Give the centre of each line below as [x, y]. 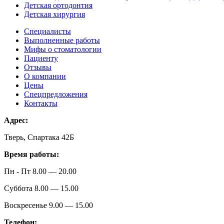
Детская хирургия [54, 14]
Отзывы [38, 67]
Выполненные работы [62, 40]
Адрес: [16, 120]
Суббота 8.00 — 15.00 [41, 188]
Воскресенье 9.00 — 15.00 [48, 205]
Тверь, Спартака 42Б [39, 137]
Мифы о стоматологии [63, 49]
